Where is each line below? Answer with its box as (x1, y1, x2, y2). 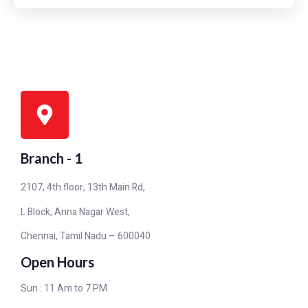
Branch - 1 (21, 150, 82, 167)
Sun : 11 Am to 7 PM (21, 280, 107, 296)
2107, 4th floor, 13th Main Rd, (21, 180, 145, 195)
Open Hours (21, 253, 94, 270)
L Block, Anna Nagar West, (21, 204, 130, 219)
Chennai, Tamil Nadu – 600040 (21, 229, 151, 244)
